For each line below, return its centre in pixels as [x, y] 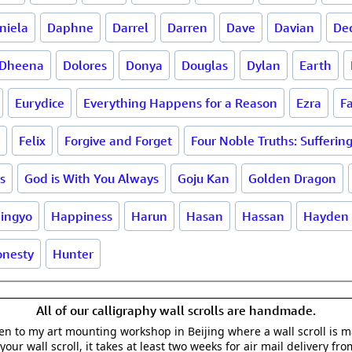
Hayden [326, 216]
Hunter [73, 254]
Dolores [85, 65]
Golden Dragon [292, 178]
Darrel [130, 27]
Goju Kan [203, 178]
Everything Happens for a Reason [180, 103]
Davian [294, 27]
